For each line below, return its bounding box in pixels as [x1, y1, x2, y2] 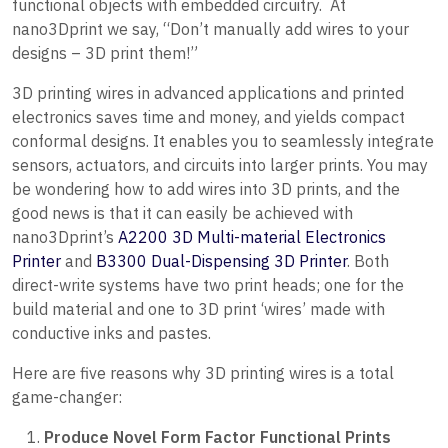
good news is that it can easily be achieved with [12, 203, 353, 224]
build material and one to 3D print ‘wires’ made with [12, 299, 385, 320]
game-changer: [12, 387, 126, 408]
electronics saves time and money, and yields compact [12, 107, 405, 128]
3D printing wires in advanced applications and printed [12, 83, 404, 104]
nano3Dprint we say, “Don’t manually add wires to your [12, 19, 409, 40]
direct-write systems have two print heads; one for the [12, 275, 404, 296]
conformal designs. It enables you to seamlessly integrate [12, 131, 434, 152]
